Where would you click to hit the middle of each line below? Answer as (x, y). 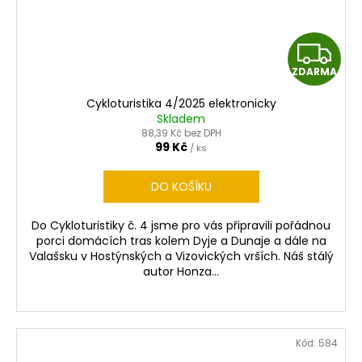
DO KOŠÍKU (181, 186)
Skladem (181, 118)
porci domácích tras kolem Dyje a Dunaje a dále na (181, 240)
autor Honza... (181, 271)
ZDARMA (314, 71)
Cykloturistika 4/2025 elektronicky (181, 103)
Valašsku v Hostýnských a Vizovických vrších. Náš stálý (181, 256)
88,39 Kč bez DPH (181, 133)
